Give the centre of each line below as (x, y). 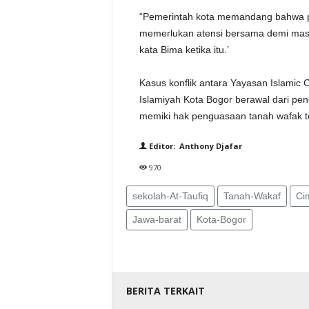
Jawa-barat (157, 219)
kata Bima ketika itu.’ (184, 50)
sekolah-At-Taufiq (170, 196)
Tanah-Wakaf (252, 196)
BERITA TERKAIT (165, 291)
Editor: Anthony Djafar (194, 146)
